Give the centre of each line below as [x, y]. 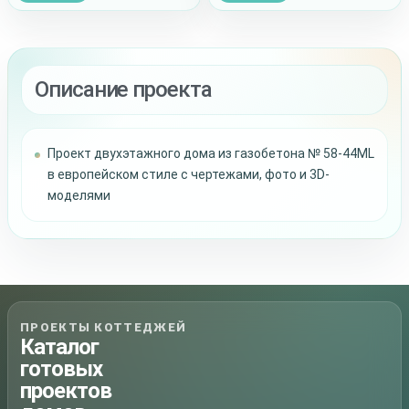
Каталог [60, 347]
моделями [79, 196]
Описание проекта [123, 90]
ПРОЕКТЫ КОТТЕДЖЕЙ [104, 328]
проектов [66, 391]
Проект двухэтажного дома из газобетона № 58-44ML [211, 154]
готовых [62, 369]
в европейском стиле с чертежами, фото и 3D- [189, 175]
